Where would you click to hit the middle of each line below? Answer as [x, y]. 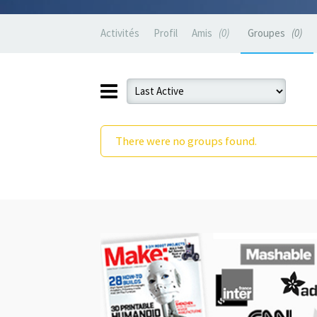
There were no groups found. [186, 141]
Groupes [267, 33]
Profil [166, 33]
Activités [120, 33]
